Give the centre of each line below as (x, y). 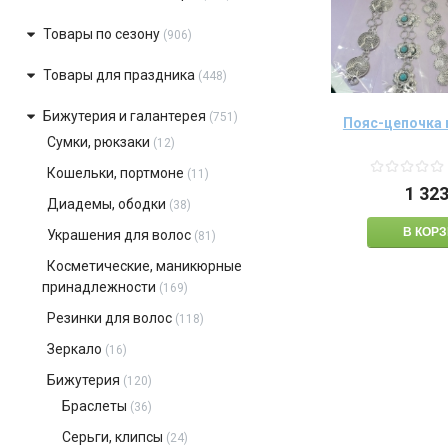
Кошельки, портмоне (115, 173)
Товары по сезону (101, 34)
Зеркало (74, 349)
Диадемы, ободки (106, 204)
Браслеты (94, 406)
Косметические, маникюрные (144, 266)
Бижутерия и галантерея (125, 116)
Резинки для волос (109, 318)
